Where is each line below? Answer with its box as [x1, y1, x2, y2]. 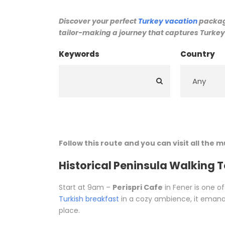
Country [180, 49, 215, 60]
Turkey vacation [138, 16, 197, 27]
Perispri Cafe [113, 182, 163, 193]
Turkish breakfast [59, 194, 119, 204]
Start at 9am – [59, 182, 113, 193]
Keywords [59, 49, 99, 60]
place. [59, 205, 80, 216]
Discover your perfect [59, 16, 138, 27]
